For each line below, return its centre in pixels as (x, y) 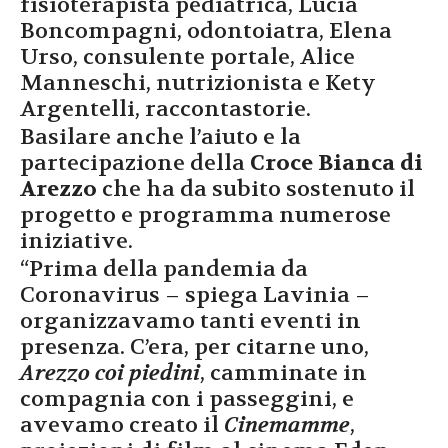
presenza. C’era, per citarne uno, (194, 347)
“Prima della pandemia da (164, 269)
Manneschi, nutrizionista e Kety (198, 83)
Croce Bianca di (336, 163)
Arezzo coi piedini (110, 373)
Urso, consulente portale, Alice (187, 57)
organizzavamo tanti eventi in (190, 321)
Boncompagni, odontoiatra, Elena (206, 31)
